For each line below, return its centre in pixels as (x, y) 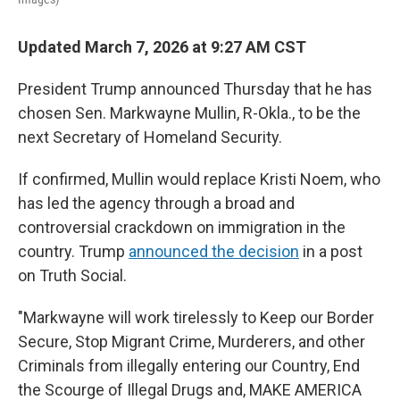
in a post (331, 251)
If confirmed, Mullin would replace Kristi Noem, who (199, 179)
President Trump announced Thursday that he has (195, 89)
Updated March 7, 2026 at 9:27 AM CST (162, 47)
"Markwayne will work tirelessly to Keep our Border (196, 317)
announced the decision (214, 251)
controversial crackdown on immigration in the (182, 227)
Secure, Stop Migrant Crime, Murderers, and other (192, 342)
